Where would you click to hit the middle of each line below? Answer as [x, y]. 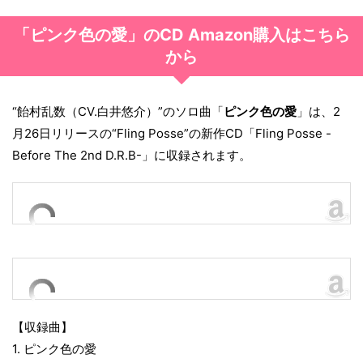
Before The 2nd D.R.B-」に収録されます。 [132, 156]
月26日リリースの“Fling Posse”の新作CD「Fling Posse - [172, 134]
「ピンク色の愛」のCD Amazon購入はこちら [181, 35]
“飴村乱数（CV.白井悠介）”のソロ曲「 [118, 112]
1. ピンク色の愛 [54, 349]
